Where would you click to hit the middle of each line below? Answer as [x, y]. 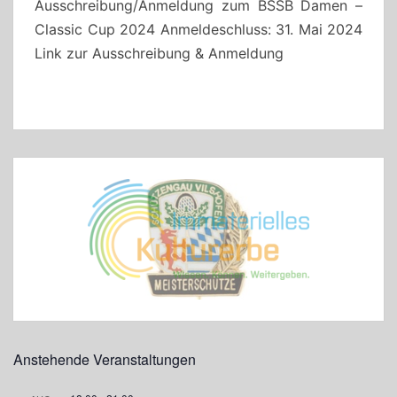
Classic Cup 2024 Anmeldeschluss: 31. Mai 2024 [198, 29]
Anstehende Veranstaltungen [105, 359]
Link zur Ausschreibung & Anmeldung [159, 53]
